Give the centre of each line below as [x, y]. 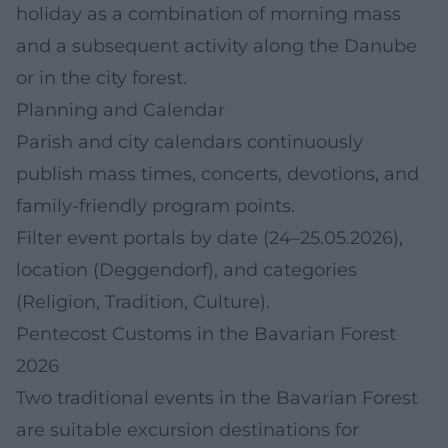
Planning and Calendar [120, 109]
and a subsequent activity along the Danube [216, 45]
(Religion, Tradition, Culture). [143, 301]
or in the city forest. [101, 77]
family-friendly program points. [155, 205]
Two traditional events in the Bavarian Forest [217, 397]
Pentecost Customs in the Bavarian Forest [206, 333]
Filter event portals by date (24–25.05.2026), [209, 237]
